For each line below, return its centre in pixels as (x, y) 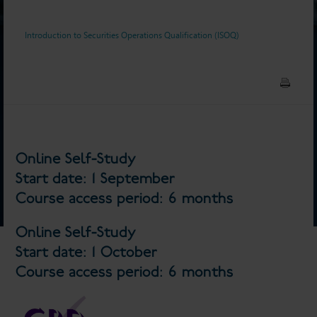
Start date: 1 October (86, 252)
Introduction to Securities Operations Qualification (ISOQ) (132, 35)
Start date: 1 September (95, 178)
